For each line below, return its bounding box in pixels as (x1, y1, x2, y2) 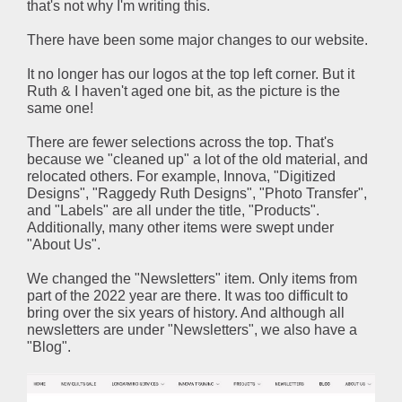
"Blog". (27, 339, 71, 354)
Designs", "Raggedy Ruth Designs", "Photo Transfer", (27, 186, 367, 201)
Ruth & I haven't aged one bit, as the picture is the (27, 83, 340, 99)
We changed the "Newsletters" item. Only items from (27, 271, 357, 286)
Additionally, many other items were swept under (27, 220, 334, 235)
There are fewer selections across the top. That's (27, 135, 334, 150)
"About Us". (27, 237, 100, 252)
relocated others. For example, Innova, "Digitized (27, 169, 336, 184)
